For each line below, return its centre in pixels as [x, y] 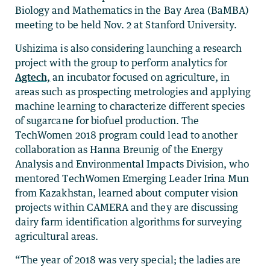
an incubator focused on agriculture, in [140, 77]
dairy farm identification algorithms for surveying [129, 221]
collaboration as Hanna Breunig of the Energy [119, 149]
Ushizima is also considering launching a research [129, 48]
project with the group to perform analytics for [121, 62]
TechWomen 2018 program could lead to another [127, 135]
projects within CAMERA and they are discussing [127, 207]
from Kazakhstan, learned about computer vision [127, 193]
